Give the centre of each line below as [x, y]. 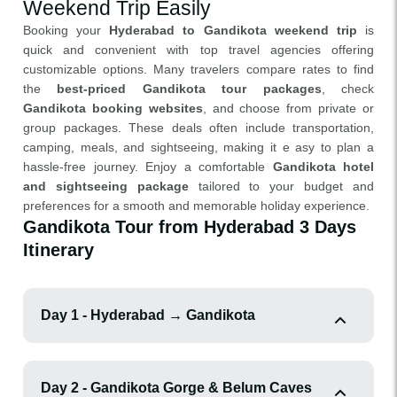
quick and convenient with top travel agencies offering [198, 50]
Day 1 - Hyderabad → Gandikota [148, 315]
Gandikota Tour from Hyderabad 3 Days [190, 227]
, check [348, 89]
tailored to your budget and [281, 186]
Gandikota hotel [323, 167]
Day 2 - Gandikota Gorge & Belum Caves [176, 388]
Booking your [66, 30]
